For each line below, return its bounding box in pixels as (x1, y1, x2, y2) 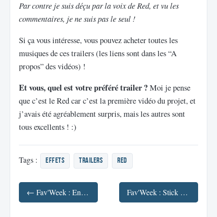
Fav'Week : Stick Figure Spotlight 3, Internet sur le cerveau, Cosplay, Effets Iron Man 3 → (180, 186, 188, 197)
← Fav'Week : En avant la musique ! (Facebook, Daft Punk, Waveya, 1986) (81, 186, 89, 197)
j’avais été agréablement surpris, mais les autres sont (19, 108, 185, 119)
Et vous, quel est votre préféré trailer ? (19, 81, 148, 93)
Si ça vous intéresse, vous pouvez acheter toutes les (19, 34, 178, 46)
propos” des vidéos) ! (19, 60, 86, 72)
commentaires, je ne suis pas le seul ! (19, 13, 136, 24)
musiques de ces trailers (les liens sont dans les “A (19, 47, 177, 59)
